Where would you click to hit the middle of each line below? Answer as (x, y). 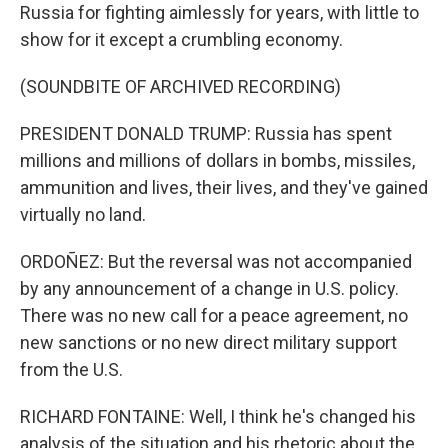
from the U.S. (71, 369)
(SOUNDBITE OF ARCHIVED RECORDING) (180, 86)
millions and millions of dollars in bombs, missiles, (217, 160)
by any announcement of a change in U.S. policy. (209, 288)
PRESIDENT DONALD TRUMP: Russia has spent (206, 133)
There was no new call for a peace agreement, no (214, 315)
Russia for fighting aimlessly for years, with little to (219, 12)
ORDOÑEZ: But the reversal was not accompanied (216, 261)
